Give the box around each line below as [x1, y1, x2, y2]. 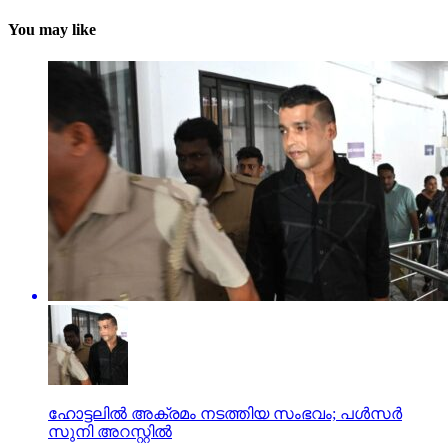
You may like [8, 21, 96, 39]
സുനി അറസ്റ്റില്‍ [48, 422, 172, 440]
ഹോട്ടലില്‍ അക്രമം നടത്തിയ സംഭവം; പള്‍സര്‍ [48, 404, 402, 422]
